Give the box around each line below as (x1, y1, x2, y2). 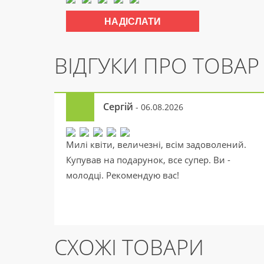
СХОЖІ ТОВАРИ (54, 233, 204, 262)
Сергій (103, 100, 133, 113)
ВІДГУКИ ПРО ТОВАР (54, 51, 259, 80)
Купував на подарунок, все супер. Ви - (66, 154, 230, 166)
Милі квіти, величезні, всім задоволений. (66, 138, 246, 150)
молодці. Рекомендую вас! (66, 169, 179, 181)
